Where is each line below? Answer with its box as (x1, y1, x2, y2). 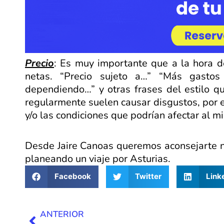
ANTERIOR (40, 208, 84, 220)
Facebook (54, 171, 91, 181)
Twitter (135, 171, 161, 181)
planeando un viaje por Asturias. (25, 151, 170, 165)
